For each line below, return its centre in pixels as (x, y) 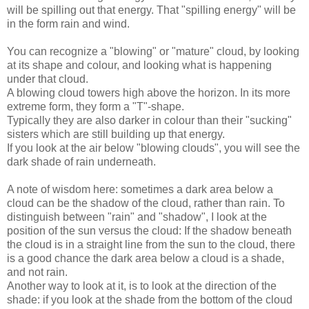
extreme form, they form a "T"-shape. (96, 107)
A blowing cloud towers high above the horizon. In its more (149, 93)
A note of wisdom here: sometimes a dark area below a (140, 190)
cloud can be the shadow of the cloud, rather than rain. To (146, 203)
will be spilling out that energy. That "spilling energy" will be (151, 10)
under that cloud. (48, 79)
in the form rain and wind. (68, 24)
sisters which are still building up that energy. (116, 134)
